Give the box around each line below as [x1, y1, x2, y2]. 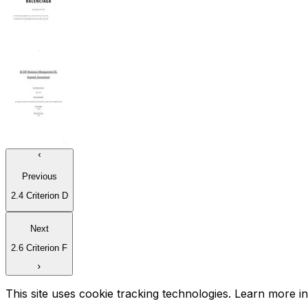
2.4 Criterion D [11, 190, 68, 201]
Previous [22, 170, 57, 181]
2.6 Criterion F [11, 243, 67, 254]
